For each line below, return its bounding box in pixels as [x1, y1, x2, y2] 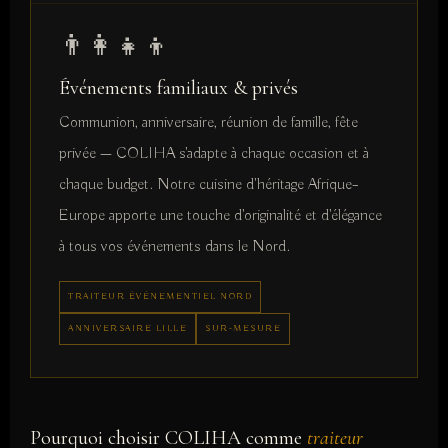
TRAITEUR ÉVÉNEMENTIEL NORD [68, 290, 252, 302]
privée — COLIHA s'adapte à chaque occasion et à [59, 143, 369, 164]
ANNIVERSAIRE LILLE [68, 322, 187, 334]
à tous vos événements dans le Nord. [59, 236, 290, 257]
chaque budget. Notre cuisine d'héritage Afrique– [59, 174, 359, 195]
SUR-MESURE [205, 322, 281, 334]
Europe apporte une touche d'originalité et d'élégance [59, 205, 382, 226]
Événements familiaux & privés [59, 75, 298, 100]
